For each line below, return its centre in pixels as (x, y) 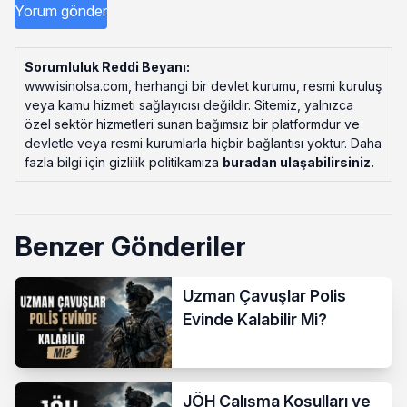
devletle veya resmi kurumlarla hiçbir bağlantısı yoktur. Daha (203, 143)
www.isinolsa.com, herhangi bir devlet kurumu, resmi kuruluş (203, 85)
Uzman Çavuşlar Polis (265, 295)
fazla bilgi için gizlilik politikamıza (124, 162)
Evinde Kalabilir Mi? (255, 319)
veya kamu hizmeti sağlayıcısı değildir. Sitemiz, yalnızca (189, 104)
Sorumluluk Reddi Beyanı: (107, 66)
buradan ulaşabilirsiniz (297, 162)
